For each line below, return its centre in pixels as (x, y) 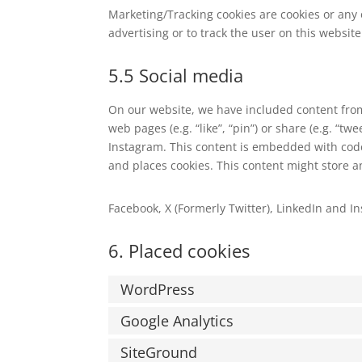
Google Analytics (177, 320)
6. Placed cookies (179, 250)
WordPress (158, 289)
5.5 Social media (176, 75)
